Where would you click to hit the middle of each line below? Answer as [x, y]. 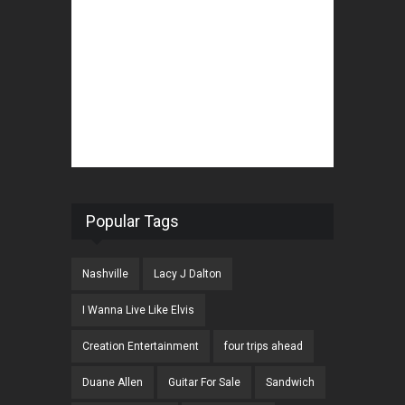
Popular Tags [132, 221]
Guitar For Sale [204, 383]
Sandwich [290, 383]
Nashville [105, 274]
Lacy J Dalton [188, 274]
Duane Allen [113, 383]
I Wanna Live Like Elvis [138, 311]
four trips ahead [264, 347]
